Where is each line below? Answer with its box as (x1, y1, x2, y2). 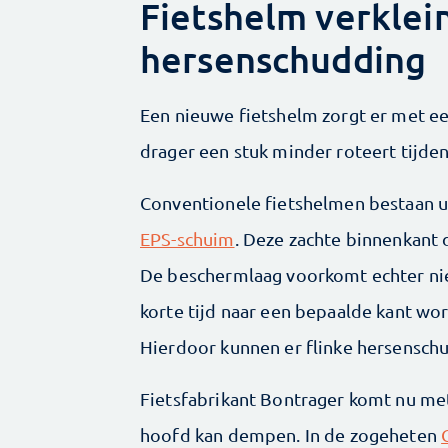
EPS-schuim (140, 228, 235, 250)
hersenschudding (140, 37, 427, 82)
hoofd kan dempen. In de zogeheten (140, 424, 442, 446)
